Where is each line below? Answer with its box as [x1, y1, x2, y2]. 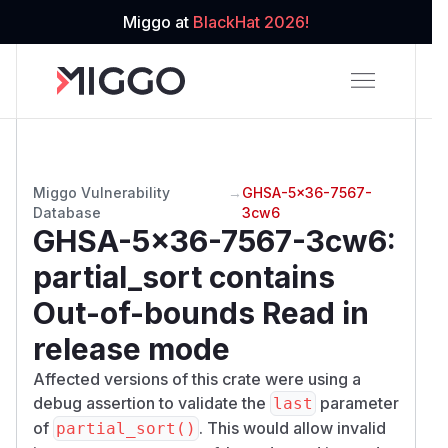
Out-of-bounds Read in [33, 294, 369, 331]
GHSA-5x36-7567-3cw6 [33, 222, 387, 259]
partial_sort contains [33, 258, 335, 295]
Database [33, 203, 101, 221]
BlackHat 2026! [193, 12, 309, 32]
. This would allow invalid [199, 417, 386, 438]
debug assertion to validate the [33, 392, 270, 413]
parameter [316, 392, 399, 413]
